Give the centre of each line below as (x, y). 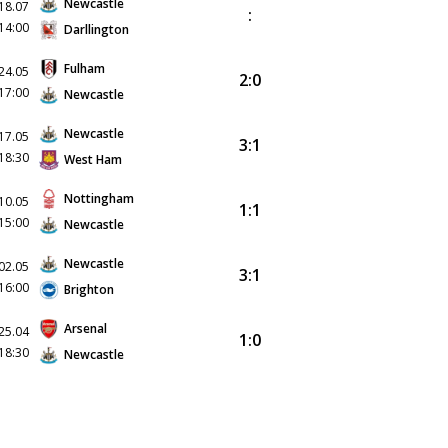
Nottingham (99, 198)
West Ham (93, 159)
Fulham (84, 68)
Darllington (96, 29)
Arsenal (85, 328)
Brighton (89, 289)
